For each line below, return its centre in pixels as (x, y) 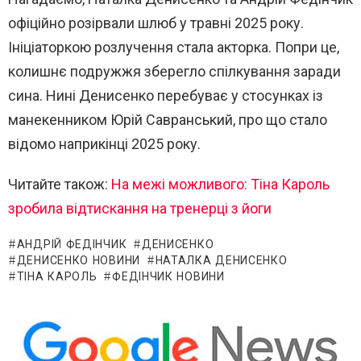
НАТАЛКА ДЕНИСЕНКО (221, 261)
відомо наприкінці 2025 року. (104, 144)
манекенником (59, 120)
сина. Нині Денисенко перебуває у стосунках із (166, 96)
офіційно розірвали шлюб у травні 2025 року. (156, 23)
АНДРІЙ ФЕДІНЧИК (72, 245)
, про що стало (280, 120)
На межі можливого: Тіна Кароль (220, 185)
